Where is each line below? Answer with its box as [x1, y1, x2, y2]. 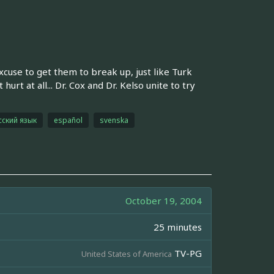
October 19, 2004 [125, 194, 202, 207]
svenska [99, 114, 128, 125]
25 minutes [154, 220, 202, 233]
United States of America [81, 248, 172, 259]
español [53, 114, 83, 125]
